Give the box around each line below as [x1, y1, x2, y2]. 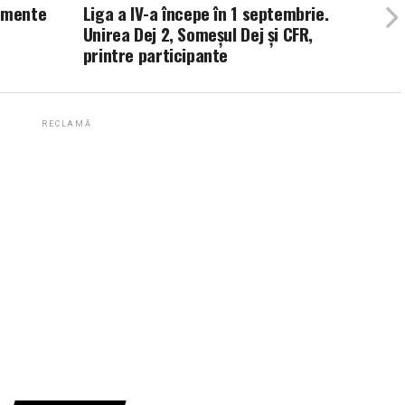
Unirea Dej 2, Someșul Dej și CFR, [82, 20, 314, 47]
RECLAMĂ [42, 118, 92, 128]
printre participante [82, 41, 229, 68]
